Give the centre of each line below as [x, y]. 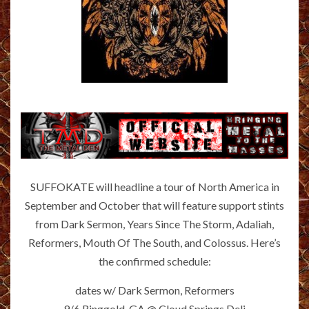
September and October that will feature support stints [154, 205]
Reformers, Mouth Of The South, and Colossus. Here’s [154, 242]
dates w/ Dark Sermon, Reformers [154, 290]
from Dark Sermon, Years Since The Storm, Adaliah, [154, 223]
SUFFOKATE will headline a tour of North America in [154, 186]
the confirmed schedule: [154, 261]
